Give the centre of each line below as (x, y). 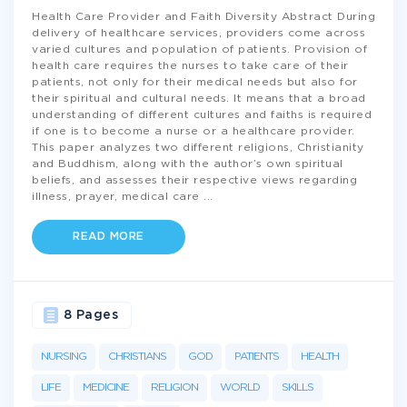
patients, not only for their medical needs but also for (195, 82)
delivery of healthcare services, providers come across (199, 33)
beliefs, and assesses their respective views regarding (194, 180)
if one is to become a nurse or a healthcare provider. (194, 131)
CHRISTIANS (137, 357)
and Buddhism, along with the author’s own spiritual (188, 164)
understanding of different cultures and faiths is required (202, 115)
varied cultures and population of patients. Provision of (199, 50)
